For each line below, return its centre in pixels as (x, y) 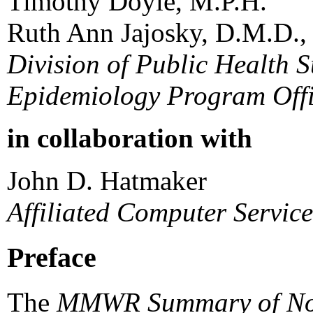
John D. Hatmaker (107, 180)
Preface (52, 257)
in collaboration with (130, 138)
